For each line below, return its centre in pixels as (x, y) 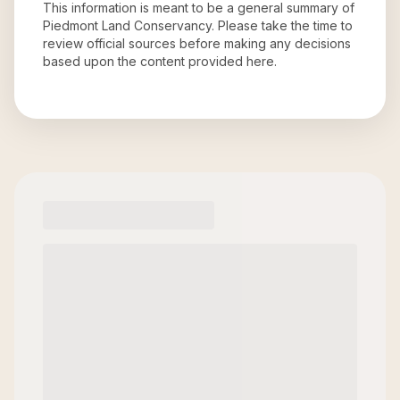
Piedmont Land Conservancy (127, 25)
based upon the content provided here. (160, 61)
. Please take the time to (282, 25)
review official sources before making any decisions (197, 43)
